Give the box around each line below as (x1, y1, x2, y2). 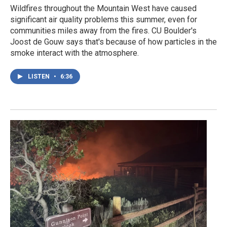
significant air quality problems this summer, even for (10, 15, 197, 25)
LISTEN (28, 73, 51, 81)
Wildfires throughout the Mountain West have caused (10, 4, 197, 14)
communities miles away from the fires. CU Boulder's (10, 26, 197, 36)
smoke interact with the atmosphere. (10, 48, 139, 58)
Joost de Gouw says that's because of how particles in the (10, 37, 217, 47)
